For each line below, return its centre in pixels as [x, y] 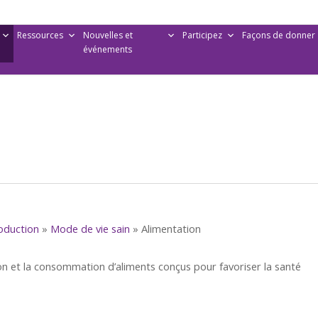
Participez [202, 35]
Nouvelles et [108, 35]
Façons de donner [278, 35]
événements [107, 49]
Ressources [40, 35]
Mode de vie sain [90, 229]
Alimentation [171, 229]
